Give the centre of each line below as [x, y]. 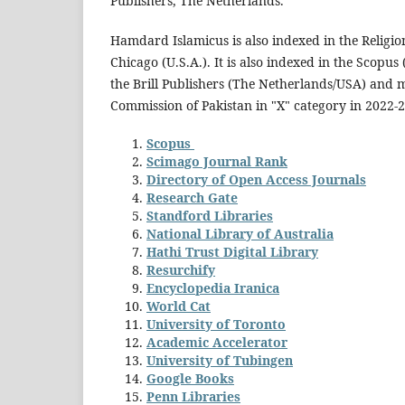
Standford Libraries [210, 215]
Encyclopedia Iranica [213, 287]
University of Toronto [216, 324]
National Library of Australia [240, 233]
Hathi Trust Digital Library [232, 251]
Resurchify [181, 269]
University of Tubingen [220, 360]
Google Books [190, 378]
